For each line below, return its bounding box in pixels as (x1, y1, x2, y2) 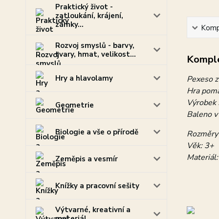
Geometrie (55, 100, 94, 110)
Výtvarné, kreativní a (55, 205, 131, 215)
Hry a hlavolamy (55, 73, 113, 83)
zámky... (55, 20, 84, 29)
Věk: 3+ (186, 140, 214, 151)
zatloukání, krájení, (55, 11, 123, 21)
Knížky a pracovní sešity (55, 181, 139, 191)
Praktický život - (55, 2, 113, 12)
